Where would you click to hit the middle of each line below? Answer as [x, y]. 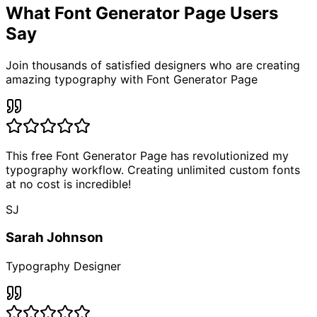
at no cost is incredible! [68, 184]
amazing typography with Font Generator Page [132, 79]
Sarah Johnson [54, 238]
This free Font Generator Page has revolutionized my [147, 155]
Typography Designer [63, 266]
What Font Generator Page [116, 13]
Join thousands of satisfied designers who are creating [153, 65]
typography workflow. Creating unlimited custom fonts [153, 169]
